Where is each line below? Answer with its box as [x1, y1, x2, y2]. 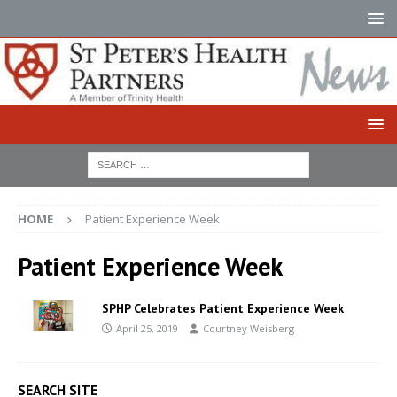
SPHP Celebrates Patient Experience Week [102, 300, 344, 316]
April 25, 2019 [116, 321, 178, 335]
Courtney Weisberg [203, 321, 294, 335]
